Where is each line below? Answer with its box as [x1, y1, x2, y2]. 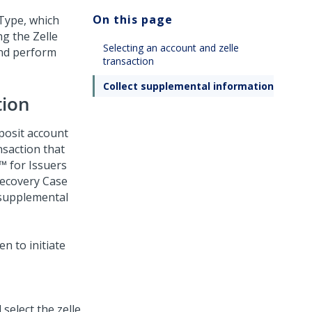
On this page [93, 12, 173, 27]
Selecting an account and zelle [103, 41, 239, 54]
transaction [103, 54, 154, 68]
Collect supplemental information [103, 79, 274, 93]
